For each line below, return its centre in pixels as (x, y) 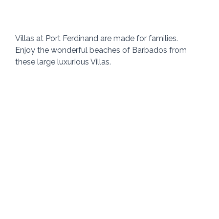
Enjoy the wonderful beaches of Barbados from (102, 50)
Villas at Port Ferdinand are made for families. (99, 39)
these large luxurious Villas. (64, 62)
